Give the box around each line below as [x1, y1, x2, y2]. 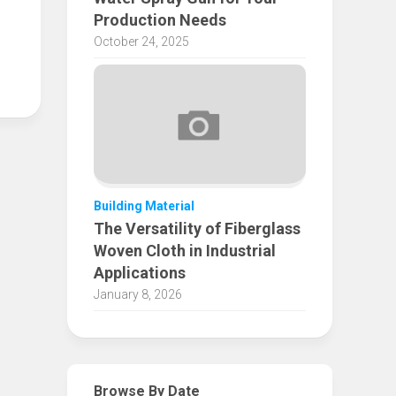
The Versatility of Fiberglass [94, 219, 301, 239]
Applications [94, 263, 186, 283]
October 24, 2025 [94, 34, 189, 49]
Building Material [94, 199, 194, 214]
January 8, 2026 [94, 287, 182, 302]
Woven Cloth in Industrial [94, 241, 276, 261]
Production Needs [94, 10, 226, 29]
